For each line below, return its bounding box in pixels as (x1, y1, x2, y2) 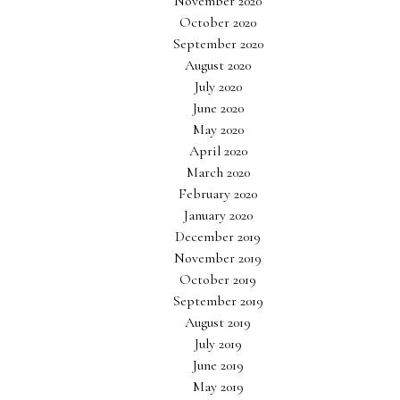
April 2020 (188, 142, 247, 160)
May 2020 (192, 121, 244, 138)
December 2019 (175, 228, 261, 246)
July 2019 (194, 335, 242, 353)
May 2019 (192, 378, 244, 396)
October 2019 (179, 271, 256, 288)
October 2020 (179, 13, 256, 31)
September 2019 (172, 292, 263, 310)
